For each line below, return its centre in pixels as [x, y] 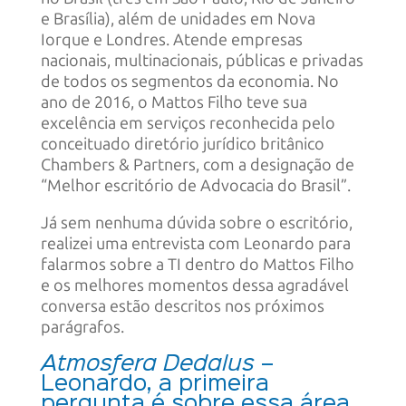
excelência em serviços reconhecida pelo [188, 123]
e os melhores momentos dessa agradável [194, 285]
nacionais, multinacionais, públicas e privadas [202, 60]
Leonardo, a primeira [155, 384]
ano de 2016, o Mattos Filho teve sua [174, 102]
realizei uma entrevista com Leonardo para [195, 243]
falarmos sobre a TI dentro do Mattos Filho [197, 264]
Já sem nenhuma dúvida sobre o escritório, [196, 222]
